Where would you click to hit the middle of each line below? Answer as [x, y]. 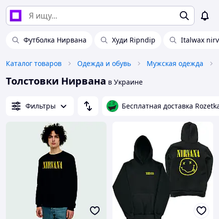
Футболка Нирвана [55, 40]
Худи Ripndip [134, 40]
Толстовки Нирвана [56, 81]
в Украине [124, 82]
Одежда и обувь [104, 63]
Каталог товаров [34, 63]
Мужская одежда [175, 63]
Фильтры [41, 106]
